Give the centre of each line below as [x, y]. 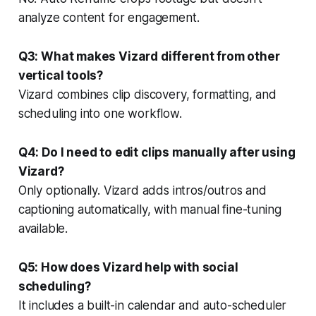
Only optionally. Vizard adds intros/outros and [142, 190]
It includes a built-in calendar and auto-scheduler [152, 305]
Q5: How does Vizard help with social [128, 267]
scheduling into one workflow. [100, 113]
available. [43, 228]
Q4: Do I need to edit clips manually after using [157, 152]
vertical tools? [61, 75]
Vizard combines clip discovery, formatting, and [147, 94]
